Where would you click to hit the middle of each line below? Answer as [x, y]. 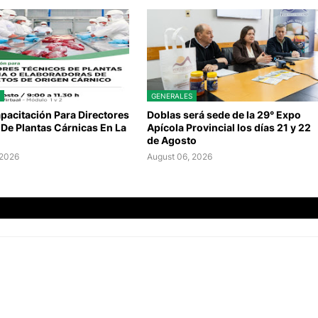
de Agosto [172, 140]
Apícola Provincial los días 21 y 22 [229, 127]
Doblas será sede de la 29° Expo [224, 114]
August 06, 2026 [180, 156]
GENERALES [172, 95]
